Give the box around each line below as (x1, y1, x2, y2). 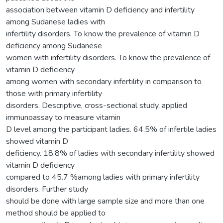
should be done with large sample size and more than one (6, 195, 205, 207)
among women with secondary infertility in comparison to (6, 76, 202, 87)
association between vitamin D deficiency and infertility (6, 4, 195, 15)
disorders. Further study (6, 183, 88, 195)
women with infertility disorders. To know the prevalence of (6, 52, 210, 63)
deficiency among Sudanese (6, 40, 102, 51)
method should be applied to (6, 207, 106, 219)
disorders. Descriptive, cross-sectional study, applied (6, 100, 187, 111)
